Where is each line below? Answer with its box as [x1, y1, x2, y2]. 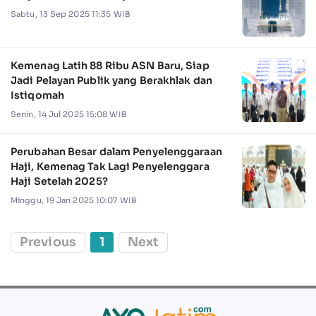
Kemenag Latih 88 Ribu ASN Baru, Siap [11, 59, 209, 72]
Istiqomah [11, 88, 64, 102]
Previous [20, 233, 76, 250]
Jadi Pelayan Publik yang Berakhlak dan [11, 73, 212, 87]
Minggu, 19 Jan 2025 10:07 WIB [11, 195, 137, 205]
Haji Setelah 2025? [11, 174, 108, 188]
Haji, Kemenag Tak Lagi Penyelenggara [11, 159, 209, 173]
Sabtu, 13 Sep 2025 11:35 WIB [11, 8, 130, 19]
